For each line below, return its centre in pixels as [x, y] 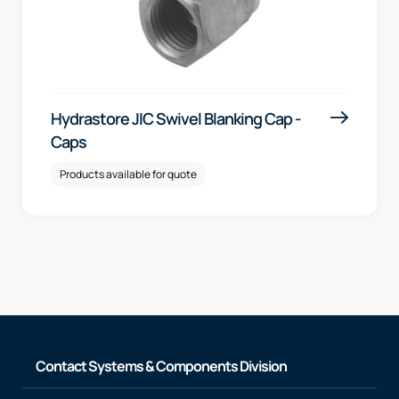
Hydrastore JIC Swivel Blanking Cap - [176, 118]
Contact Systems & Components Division [161, 366]
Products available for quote [128, 174]
